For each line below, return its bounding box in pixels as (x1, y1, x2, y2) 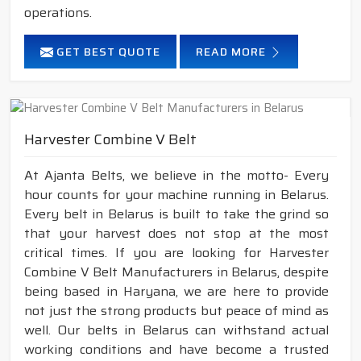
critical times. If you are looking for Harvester (24, 243, 329, 263)
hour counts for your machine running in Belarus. (24, 185, 329, 205)
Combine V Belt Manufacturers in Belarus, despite (24, 262, 329, 283)
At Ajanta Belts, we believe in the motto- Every (24, 165, 329, 186)
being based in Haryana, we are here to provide (24, 281, 329, 302)
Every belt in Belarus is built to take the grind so (24, 204, 329, 225)
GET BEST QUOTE (53, 42, 160, 60)
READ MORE (196, 42, 269, 60)
